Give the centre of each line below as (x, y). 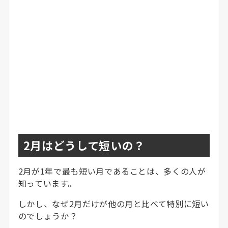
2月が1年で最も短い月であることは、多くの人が (112, 171)
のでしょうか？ (48, 216)
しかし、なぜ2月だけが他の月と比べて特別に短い (113, 203)
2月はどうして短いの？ (84, 145)
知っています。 (47, 183)
